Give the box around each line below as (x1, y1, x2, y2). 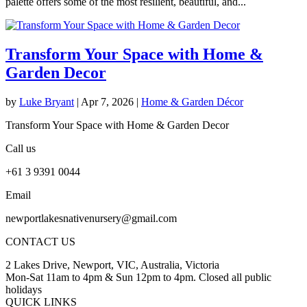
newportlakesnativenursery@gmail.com (5, 212, 177, 225)
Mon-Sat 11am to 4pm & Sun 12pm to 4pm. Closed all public (5, 271, 271, 284)
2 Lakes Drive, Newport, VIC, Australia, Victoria (5, 259, 219, 271)
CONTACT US (5, 236, 75, 248)
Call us (5, 143, 36, 155)
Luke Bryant (19, 96, 74, 108)
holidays (5, 284, 42, 296)
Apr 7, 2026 (81, 96, 134, 108)
